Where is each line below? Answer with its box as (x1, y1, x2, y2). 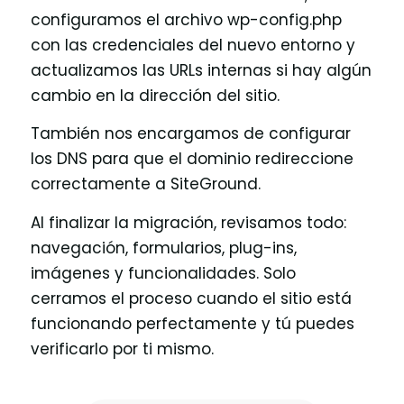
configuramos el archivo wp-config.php (30, 8, 342, 31)
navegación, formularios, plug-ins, (30, 236, 297, 259)
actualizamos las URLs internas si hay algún (30, 59, 372, 81)
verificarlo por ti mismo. (30, 337, 214, 360)
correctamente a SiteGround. (30, 173, 261, 196)
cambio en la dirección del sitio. (30, 84, 280, 106)
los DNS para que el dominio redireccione (30, 148, 353, 170)
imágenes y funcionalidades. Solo (30, 262, 296, 284)
